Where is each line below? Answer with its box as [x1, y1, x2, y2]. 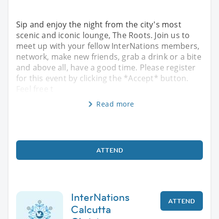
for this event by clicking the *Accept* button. [16, 72, 189, 84]
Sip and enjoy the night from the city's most [16, 19, 181, 30]
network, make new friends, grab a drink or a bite [16, 51, 201, 62]
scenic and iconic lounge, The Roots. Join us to [16, 29, 190, 41]
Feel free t [16, 83, 54, 94]
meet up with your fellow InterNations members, [16, 40, 200, 51]
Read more [96, 99, 134, 109]
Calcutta [71, 202, 111, 217]
